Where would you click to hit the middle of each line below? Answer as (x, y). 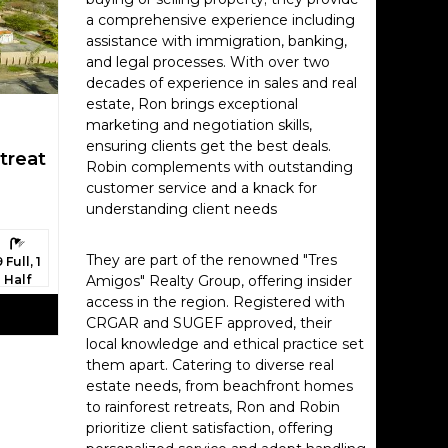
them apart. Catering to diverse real (210, 365)
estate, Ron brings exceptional (192, 104)
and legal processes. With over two (208, 62)
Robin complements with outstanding (219, 167)
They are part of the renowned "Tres (211, 260)
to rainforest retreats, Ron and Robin (213, 407)
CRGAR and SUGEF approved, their (209, 323)
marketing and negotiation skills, (199, 125)
